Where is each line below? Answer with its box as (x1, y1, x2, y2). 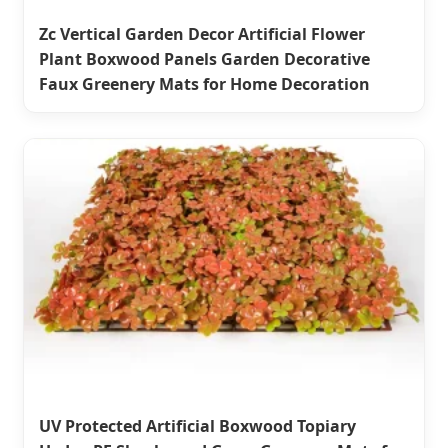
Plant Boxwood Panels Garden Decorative (39, 47, 370, 70)
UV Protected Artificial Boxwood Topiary (39, 414, 356, 437)
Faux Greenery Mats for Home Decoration (39, 72, 370, 95)
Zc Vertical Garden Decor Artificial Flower (39, 22, 365, 45)
